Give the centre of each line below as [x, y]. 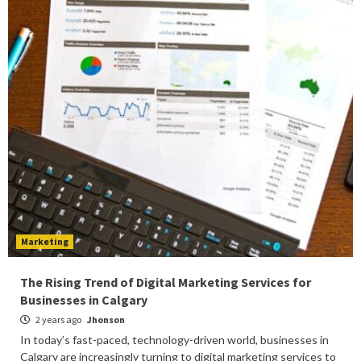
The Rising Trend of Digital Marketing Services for [166, 282]
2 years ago [58, 320]
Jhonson [106, 320]
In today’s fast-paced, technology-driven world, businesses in [174, 340]
